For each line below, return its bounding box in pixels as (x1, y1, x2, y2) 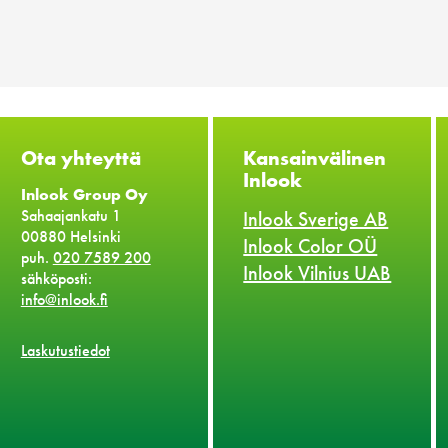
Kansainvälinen (243, 145, 387, 172)
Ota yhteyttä (20, 145, 141, 172)
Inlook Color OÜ (243, 233, 378, 260)
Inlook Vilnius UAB (243, 260, 392, 287)
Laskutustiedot (20, 340, 110, 362)
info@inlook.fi (20, 289, 108, 311)
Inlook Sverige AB (243, 206, 389, 233)
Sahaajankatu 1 (20, 205, 121, 227)
